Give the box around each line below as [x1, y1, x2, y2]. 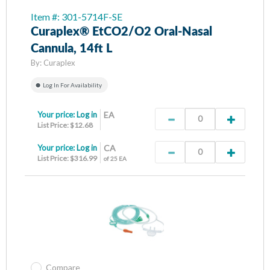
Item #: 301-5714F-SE [31, 10, 122, 22]
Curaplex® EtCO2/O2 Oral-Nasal [31, 25, 212, 38]
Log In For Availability [43, 81, 102, 89]
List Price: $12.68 [37, 120, 93, 130]
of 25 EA [104, 154, 127, 162]
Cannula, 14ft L [31, 42, 113, 55]
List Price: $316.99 [37, 153, 97, 163]
